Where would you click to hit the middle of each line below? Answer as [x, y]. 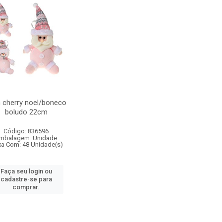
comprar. [26, 187]
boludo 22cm [26, 112]
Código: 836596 [26, 131]
